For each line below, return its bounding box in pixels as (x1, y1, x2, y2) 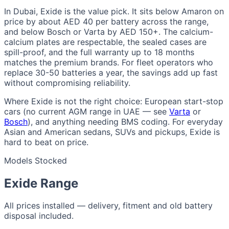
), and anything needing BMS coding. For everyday (28, 116, 223, 127)
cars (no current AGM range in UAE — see (4, 106, 169, 117)
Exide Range (4, 175, 78, 191)
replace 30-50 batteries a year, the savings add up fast (4, 67, 218, 78)
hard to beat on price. (4, 136, 88, 147)
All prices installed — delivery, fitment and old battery (4, 200, 213, 211)
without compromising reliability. (4, 77, 130, 88)
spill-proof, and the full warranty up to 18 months (4, 47, 194, 57)
